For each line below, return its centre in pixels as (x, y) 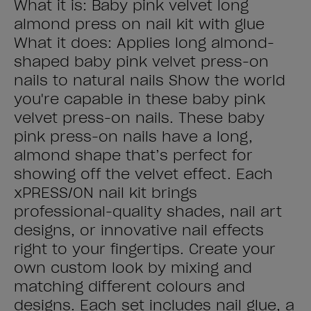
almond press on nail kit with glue (139, 24)
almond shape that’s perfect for (133, 155)
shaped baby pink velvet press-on (141, 62)
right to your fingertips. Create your (145, 249)
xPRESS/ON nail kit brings (106, 193)
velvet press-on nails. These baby (139, 118)
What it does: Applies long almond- (144, 43)
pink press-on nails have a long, (133, 137)
